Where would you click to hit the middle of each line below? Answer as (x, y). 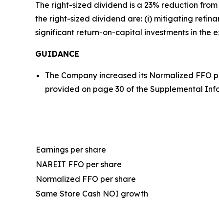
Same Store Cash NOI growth (92, 193)
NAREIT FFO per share (79, 164)
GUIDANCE (57, 54)
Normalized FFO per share (86, 179)
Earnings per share (71, 149)
